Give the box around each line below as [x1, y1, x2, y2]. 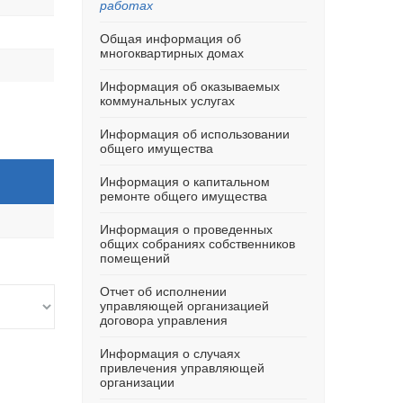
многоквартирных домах [100, 46, 244, 60]
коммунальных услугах [100, 94, 235, 108]
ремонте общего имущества [100, 189, 267, 203]
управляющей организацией [100, 299, 269, 313]
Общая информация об [100, 31, 241, 46]
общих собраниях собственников [100, 237, 295, 251]
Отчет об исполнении [100, 284, 227, 299]
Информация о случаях [100, 346, 240, 361]
